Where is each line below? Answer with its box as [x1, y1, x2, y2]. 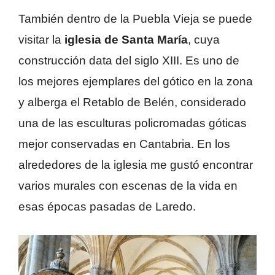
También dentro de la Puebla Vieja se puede [18, 12, 252, 26]
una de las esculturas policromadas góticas [18, 117, 247, 130]
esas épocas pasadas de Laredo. [18, 200, 196, 214]
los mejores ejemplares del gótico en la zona [18, 75, 253, 88]
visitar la [18, 33, 64, 47]
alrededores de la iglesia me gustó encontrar [18, 158, 253, 172]
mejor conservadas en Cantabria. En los [18, 137, 230, 151]
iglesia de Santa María [64, 33, 188, 47]
